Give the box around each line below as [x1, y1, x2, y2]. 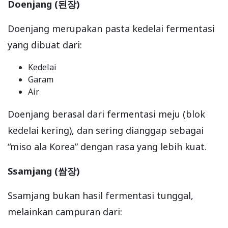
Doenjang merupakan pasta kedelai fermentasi [8, 22, 215, 35]
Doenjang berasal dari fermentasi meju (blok [8, 108, 205, 121]
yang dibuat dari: [8, 39, 82, 51]
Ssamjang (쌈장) [8, 165, 80, 178]
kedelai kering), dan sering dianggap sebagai [8, 124, 204, 137]
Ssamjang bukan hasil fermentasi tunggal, [8, 189, 193, 202]
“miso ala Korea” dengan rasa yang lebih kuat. [8, 140, 207, 153]
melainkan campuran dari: [8, 206, 122, 218]
